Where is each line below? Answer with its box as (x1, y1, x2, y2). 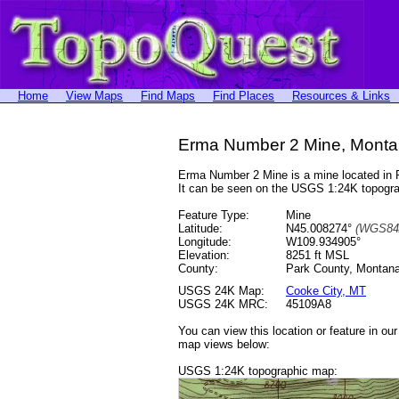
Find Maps (141, 89, 195, 102)
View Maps (66, 89, 123, 102)
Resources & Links (292, 89, 390, 102)
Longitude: (178, 235, 232, 248)
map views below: (178, 338, 270, 351)
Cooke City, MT (286, 284, 366, 297)
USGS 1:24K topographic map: (178, 364, 338, 378)
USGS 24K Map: (178, 284, 265, 297)
